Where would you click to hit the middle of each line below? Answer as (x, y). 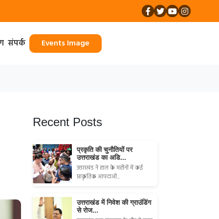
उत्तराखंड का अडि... (101, 158)
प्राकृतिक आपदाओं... (98, 177)
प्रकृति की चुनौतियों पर (105, 150)
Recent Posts (67, 122)
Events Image (78, 43)
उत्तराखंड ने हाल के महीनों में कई (110, 168)
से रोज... (88, 210)
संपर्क (16, 43)
